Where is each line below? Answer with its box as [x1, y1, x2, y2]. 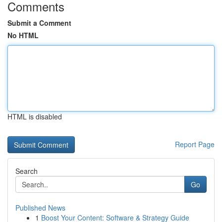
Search [15, 166, 38, 176]
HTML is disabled [7, 111, 62, 121]
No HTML [7, 30, 39, 40]
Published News [15, 203, 65, 213]
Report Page [175, 139, 215, 149]
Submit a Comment [7, 18, 71, 28]
